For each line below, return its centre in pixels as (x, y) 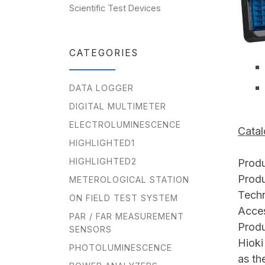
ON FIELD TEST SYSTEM (124, 198)
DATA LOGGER (101, 88)
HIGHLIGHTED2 (103, 161)
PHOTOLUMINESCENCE (121, 247)
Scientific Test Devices (115, 8)
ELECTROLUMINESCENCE (125, 125)
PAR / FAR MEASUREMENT (127, 216)
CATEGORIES (104, 53)
